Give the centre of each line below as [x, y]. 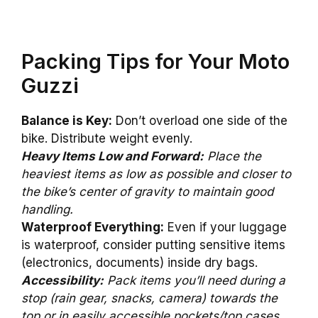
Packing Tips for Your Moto [155, 61]
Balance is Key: [67, 120]
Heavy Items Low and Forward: [113, 156]
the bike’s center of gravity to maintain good [147, 191]
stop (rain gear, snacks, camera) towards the [149, 298]
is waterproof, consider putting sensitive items [153, 245]
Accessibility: [62, 280]
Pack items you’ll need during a [194, 280]
